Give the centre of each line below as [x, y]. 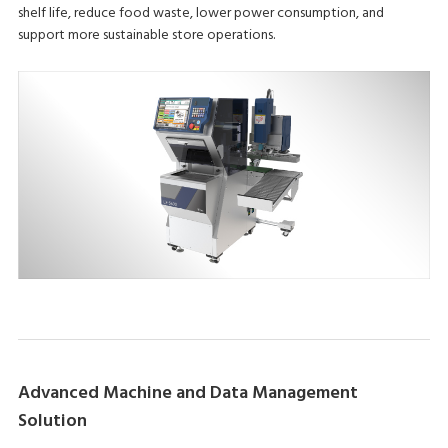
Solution [52, 421]
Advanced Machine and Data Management [187, 393]
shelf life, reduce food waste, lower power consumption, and [200, 14]
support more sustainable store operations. [146, 36]
